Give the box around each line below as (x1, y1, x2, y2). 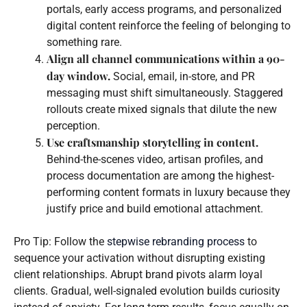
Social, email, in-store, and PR (110, 69, 255, 83)
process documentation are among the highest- (47, 169, 274, 182)
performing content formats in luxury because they (47, 185, 291, 199)
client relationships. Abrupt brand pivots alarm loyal (14, 267, 262, 281)
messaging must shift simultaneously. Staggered (47, 86, 283, 99)
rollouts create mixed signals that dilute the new (47, 102, 277, 116)
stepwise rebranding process (107, 234, 245, 248)
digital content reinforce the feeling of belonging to (47, 19, 291, 32)
